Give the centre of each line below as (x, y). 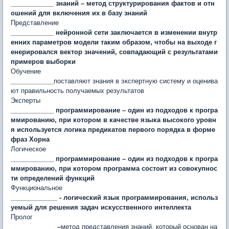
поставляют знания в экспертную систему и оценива (136, 81)
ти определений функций (53, 178)
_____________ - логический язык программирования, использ (114, 198)
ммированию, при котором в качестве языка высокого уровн (113, 120)
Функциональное (37, 188)
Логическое (28, 149)
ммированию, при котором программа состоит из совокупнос (114, 168)
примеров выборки (43, 62)
